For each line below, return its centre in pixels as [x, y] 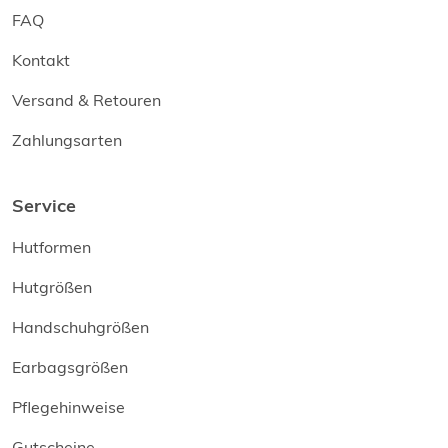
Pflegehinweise [68, 406]
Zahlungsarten [67, 139]
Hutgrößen [52, 286]
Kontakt [41, 59]
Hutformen [51, 246]
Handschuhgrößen [80, 326]
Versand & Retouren [86, 99]
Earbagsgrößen [70, 366]
